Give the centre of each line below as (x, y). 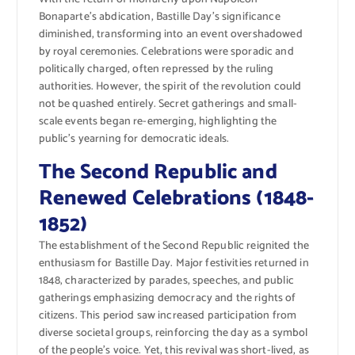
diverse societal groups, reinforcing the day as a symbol (173, 334)
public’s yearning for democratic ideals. (134, 139)
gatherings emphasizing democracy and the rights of (167, 299)
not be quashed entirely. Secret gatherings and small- (168, 105)
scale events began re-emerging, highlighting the (158, 122)
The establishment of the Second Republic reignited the (174, 246)
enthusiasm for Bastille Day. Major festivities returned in (174, 264)
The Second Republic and (158, 173)
